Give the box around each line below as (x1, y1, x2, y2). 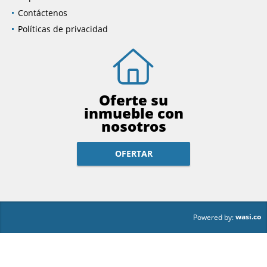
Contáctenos (18, 7, 67, 19)
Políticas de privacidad (18, 23, 108, 35)
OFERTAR (114, 148, 153, 160)
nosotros (101, 116, 166, 136)
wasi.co (235, 212, 261, 222)
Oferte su (99, 90, 168, 110)
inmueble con (83, 103, 184, 123)
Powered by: (193, 212, 234, 222)
